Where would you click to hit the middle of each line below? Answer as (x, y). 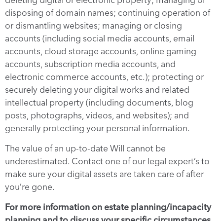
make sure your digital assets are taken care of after (104, 174)
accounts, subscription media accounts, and (90, 64)
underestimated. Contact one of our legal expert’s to (107, 161)
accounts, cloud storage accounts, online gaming (101, 51)
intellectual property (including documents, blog (99, 103)
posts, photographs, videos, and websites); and (97, 115)
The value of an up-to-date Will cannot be (85, 148)
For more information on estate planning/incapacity (108, 207)
